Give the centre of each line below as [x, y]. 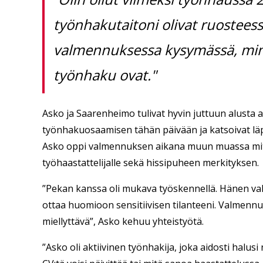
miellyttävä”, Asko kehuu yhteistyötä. [123, 222]
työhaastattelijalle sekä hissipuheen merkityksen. [151, 163]
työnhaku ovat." [105, 75]
